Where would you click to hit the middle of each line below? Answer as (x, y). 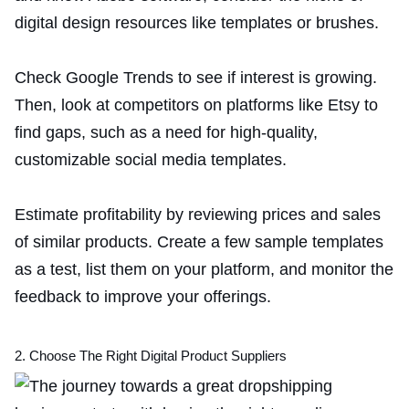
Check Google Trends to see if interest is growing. (196, 77)
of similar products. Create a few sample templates (199, 241)
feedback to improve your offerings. (143, 296)
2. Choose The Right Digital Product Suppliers (151, 355)
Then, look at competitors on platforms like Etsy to (196, 105)
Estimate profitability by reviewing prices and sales (198, 214)
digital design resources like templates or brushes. (197, 22)
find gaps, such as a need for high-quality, (166, 132)
